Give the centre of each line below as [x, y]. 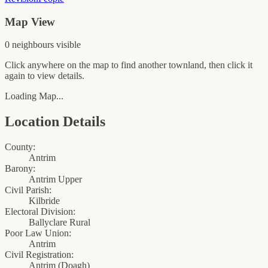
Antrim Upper [55, 179]
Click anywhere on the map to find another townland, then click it [129, 65]
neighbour [30, 45]
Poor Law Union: [38, 233]
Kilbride [44, 201]
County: [20, 147]
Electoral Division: [40, 212]
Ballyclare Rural [60, 223]
